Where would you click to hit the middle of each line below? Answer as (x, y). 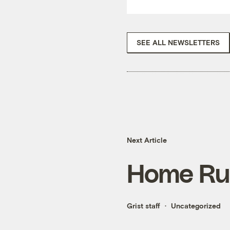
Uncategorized (196, 206)
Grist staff (143, 206)
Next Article (147, 140)
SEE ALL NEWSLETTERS (178, 42)
